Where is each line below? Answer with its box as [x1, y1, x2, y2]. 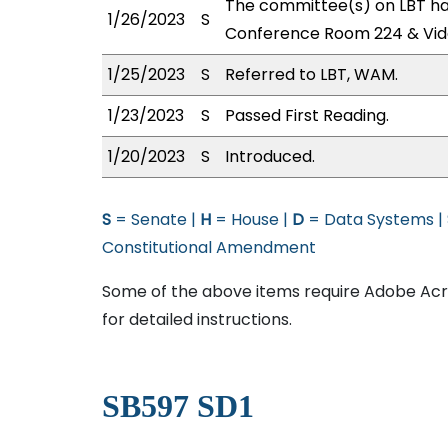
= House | [211, 208, 292, 231]
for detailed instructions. [102, 308, 292, 331]
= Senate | [111, 208, 200, 231]
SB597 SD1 [102, 388, 254, 424]
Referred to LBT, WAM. [225, 63, 398, 86]
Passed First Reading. [225, 104, 389, 127]
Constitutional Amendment [102, 236, 316, 259]
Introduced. [225, 145, 315, 168]
